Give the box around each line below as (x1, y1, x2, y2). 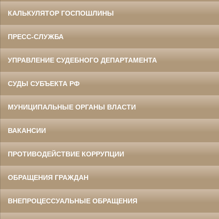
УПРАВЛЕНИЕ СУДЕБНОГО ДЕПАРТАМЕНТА (8, 56, 157, 64)
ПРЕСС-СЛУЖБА (8, 32, 64, 41)
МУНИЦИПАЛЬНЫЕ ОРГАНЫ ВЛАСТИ (8, 103, 136, 111)
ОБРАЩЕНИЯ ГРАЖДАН (8, 173, 88, 181)
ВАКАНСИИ (8, 126, 46, 134)
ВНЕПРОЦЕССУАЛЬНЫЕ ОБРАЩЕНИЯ (8, 197, 137, 205)
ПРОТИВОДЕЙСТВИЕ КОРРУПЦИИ (8, 150, 124, 158)
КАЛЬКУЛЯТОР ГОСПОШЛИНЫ (8, 9, 114, 17)
